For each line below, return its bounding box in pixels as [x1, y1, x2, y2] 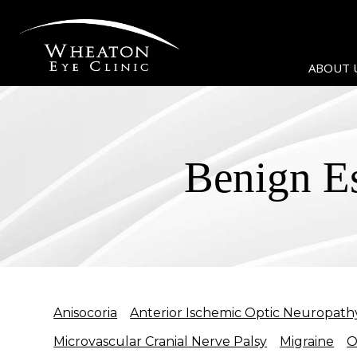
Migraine [280, 334, 335, 349]
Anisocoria [53, 305, 118, 320]
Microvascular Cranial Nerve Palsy [53, 334, 268, 349]
